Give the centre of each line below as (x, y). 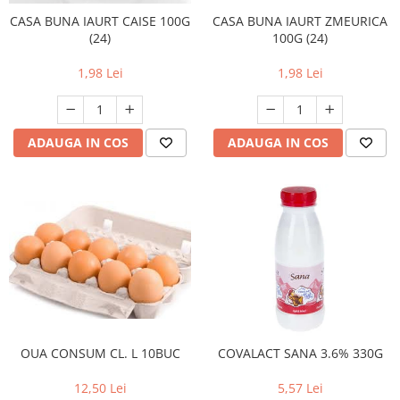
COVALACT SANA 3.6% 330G (300, 353)
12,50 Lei (100, 388)
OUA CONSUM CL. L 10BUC (100, 353)
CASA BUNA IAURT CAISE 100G (100, 21)
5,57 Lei (300, 388)
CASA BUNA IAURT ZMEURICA (300, 21)
